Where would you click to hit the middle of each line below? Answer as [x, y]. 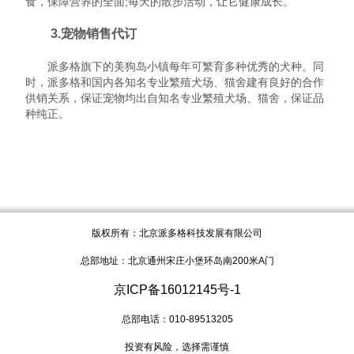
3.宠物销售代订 [81, 34]
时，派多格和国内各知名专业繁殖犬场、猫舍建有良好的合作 [175, 83]
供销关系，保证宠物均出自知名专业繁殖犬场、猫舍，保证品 [175, 99]
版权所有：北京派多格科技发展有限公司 [177, 233]
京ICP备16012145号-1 [177, 290]
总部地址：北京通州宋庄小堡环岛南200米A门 [177, 261]
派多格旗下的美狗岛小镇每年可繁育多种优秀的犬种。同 [175, 67]
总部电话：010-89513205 [177, 320]
